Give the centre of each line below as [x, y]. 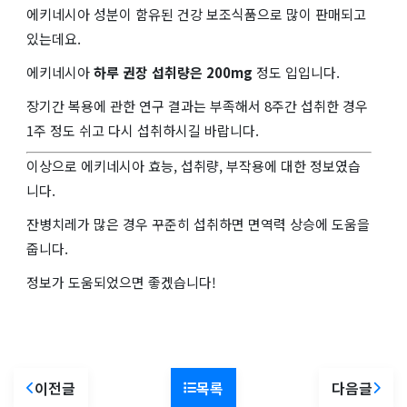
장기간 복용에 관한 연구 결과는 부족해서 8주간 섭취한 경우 [197, 105]
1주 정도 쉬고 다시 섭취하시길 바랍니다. [143, 130]
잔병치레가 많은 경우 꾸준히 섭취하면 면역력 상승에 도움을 [198, 223]
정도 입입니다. [296, 72]
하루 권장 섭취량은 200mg [173, 72]
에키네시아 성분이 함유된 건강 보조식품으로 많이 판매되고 [196, 14]
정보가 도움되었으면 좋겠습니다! [121, 282]
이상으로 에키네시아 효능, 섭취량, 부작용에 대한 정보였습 [194, 165]
